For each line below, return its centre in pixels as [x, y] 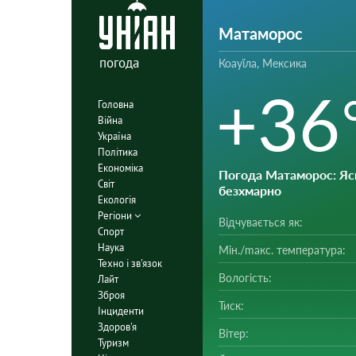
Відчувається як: [260, 222]
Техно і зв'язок [130, 263]
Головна [115, 104]
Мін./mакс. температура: [282, 250]
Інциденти [120, 311]
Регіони [116, 215]
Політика [117, 152]
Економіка [120, 168]
